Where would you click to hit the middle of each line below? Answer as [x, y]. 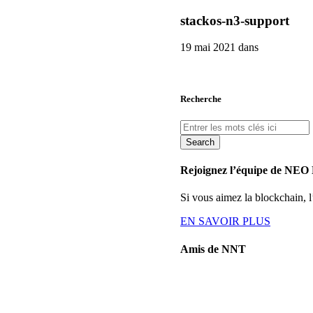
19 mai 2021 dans [219, 48]
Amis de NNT [213, 249]
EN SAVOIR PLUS [225, 221]
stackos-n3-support [235, 20]
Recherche [201, 99]
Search [200, 142]
